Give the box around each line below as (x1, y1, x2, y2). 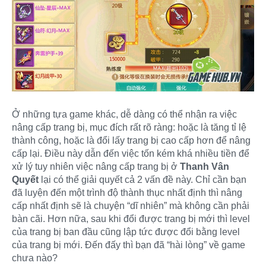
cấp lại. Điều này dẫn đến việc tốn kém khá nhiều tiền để (12, 148, 249, 159)
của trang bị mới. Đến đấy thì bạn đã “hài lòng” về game (12, 240, 245, 251)
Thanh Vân (180, 161, 229, 172)
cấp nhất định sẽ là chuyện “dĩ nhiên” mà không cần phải (12, 201, 249, 211)
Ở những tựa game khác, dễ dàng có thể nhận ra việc (12, 109, 237, 120)
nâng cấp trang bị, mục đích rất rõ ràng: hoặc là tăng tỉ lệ (12, 122, 246, 133)
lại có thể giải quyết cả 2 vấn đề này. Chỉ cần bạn (39, 175, 246, 185)
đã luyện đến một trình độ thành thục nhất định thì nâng (12, 188, 242, 198)
